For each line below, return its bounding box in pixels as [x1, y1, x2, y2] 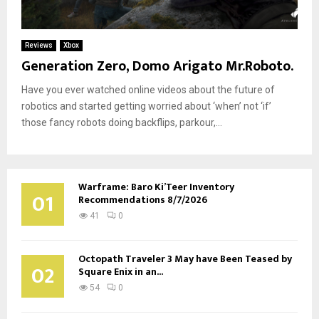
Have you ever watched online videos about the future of [21, 83, 275, 95]
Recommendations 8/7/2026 [78, 191, 207, 208]
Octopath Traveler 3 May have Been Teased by [78, 250, 292, 267]
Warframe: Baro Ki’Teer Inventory [78, 178, 234, 195]
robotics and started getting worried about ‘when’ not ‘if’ [21, 100, 271, 112]
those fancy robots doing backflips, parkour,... [21, 116, 222, 128]
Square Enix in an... [78, 263, 163, 280]
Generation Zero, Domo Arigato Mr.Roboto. [21, 53, 293, 78]
